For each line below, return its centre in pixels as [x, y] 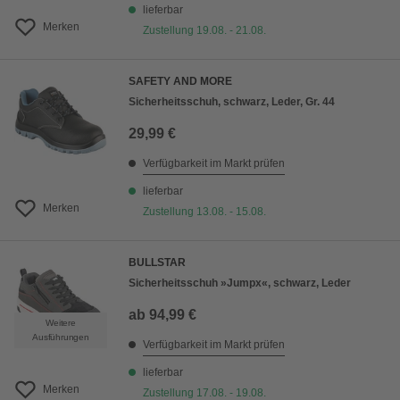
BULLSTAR [157, 263]
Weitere [61, 323]
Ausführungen [61, 337]
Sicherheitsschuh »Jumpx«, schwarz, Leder [240, 283]
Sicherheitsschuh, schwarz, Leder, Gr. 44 [232, 102]
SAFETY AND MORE [180, 82]
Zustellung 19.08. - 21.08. [204, 31]
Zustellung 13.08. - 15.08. [204, 212]
